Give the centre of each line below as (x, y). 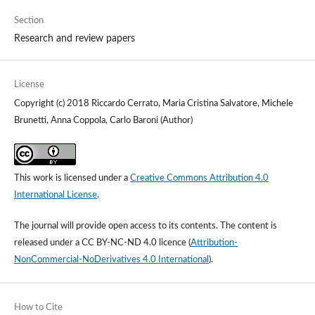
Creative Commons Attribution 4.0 (199, 179)
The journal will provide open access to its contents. (116, 226)
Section (28, 21)
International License (55, 195)
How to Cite (38, 308)
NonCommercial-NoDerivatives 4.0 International (111, 260)
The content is (247, 226)
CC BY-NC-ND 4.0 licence (134, 243)
